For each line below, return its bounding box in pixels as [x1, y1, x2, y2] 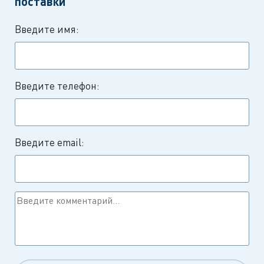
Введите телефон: [15, 79, 100, 92]
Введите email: [15, 136, 84, 148]
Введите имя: [15, 22, 79, 35]
